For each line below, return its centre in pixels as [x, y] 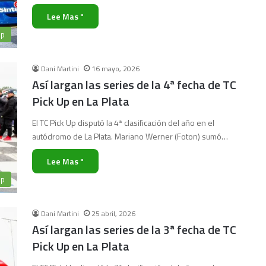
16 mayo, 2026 [115, 69]
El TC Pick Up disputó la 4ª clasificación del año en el [123, 123]
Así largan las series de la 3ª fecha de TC [134, 229]
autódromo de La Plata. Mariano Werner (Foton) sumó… [130, 136]
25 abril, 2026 [113, 213]
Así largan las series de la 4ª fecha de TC [134, 85]
